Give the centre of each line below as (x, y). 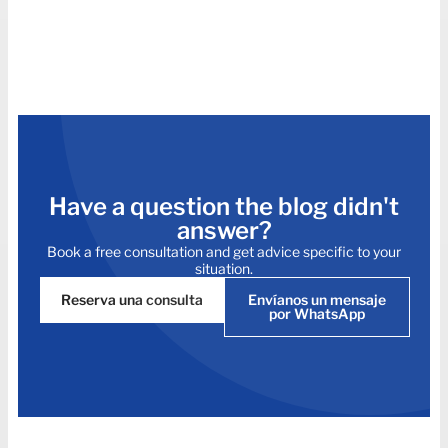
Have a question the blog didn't (224, 206)
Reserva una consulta (132, 299)
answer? (224, 230)
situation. (224, 268)
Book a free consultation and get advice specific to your (224, 251)
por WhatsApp (317, 313)
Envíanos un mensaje (317, 299)
